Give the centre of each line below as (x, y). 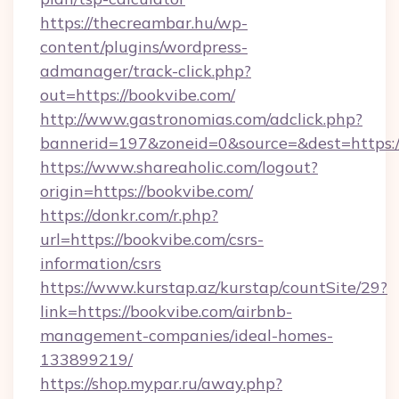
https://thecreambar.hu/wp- (144, 23)
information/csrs (101, 263)
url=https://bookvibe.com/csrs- (152, 239)
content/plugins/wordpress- (144, 47)
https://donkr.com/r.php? (129, 215)
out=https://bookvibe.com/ (138, 95)
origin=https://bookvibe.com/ (147, 191)
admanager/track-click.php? (146, 71)
